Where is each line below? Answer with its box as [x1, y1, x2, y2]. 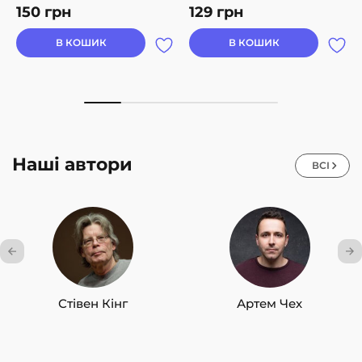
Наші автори [12, 153, 133, 175]
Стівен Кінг [57, 295, 128, 311]
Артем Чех [237, 295, 302, 311]
